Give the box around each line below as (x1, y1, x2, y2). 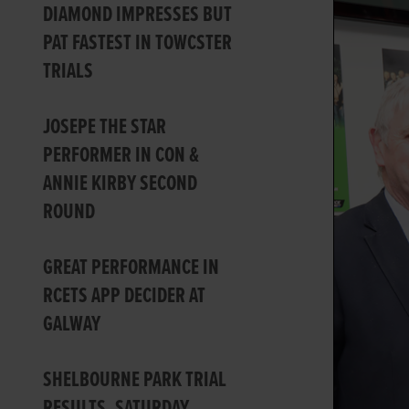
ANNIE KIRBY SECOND (43, 169, 198, 198)
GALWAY (43, 309, 101, 339)
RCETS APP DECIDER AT (43, 281, 206, 310)
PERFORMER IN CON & (43, 141, 200, 170)
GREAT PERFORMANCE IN (43, 253, 220, 282)
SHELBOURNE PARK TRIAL (43, 365, 227, 394)
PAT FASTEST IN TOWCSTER (43, 28, 233, 58)
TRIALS (43, 57, 94, 86)
